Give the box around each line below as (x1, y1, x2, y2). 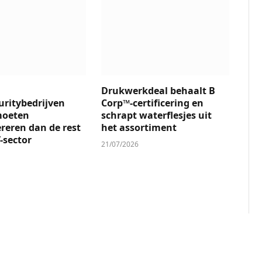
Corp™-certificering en (101, 96, 204, 109)
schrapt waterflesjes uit (101, 108, 212, 122)
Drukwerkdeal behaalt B (101, 84, 216, 97)
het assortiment (101, 120, 177, 134)
